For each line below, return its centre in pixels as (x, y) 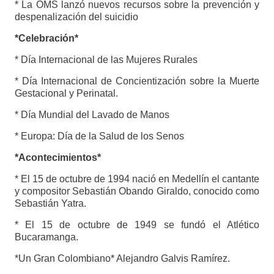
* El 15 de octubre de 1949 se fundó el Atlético (137, 225)
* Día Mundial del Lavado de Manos (92, 115)
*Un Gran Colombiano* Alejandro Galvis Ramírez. (122, 259)
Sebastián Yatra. (50, 204)
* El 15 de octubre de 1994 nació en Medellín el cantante (137, 179)
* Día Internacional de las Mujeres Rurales (106, 60)
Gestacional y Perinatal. (66, 94)
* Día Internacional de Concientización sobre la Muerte (137, 81)
